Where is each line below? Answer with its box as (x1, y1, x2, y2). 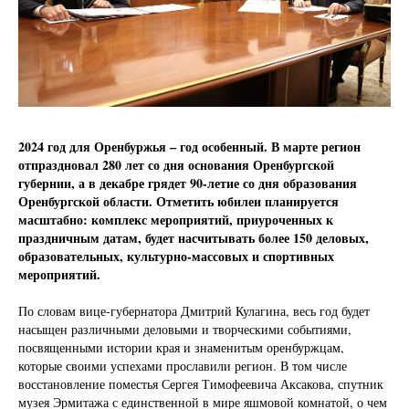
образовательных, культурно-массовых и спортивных (18, 246, 334, 267)
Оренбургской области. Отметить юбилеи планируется (18, 192, 339, 212)
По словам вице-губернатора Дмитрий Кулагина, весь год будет (18, 302, 370, 320)
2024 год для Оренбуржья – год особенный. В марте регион (18, 137, 361, 157)
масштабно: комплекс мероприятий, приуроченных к (18, 210, 333, 230)
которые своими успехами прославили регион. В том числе (18, 357, 347, 375)
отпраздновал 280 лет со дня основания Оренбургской (18, 155, 334, 175)
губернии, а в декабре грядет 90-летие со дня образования (18, 173, 357, 194)
